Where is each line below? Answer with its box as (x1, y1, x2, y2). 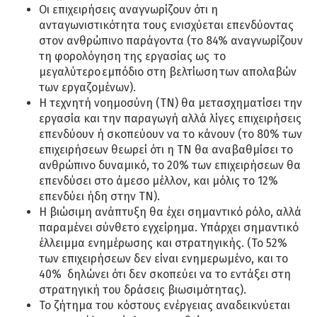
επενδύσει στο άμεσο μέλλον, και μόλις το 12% (39, 174, 278, 188)
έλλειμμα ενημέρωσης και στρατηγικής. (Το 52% (39, 236, 287, 250)
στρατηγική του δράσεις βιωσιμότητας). (39, 283, 246, 297)
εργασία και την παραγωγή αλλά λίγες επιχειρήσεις (39, 112, 301, 126)
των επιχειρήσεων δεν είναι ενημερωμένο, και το (39, 252, 288, 266)
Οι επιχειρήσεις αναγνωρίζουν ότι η (39, 3, 218, 17)
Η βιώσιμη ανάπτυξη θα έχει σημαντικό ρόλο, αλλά (39, 205, 301, 219)
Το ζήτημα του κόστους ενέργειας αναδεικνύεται (39, 299, 290, 313)
